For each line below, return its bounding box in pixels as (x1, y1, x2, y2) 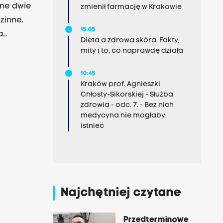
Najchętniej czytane (60, 187, 182, 199)
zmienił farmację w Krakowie (80, 3, 182, 11)
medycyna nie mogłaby (80, 112, 165, 119)
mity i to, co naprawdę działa (80, 47, 183, 55)
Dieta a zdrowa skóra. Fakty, (80, 37, 179, 44)
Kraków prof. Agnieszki (80, 81, 160, 88)
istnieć (80, 122, 104, 130)
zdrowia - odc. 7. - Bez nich (80, 102, 174, 109)
